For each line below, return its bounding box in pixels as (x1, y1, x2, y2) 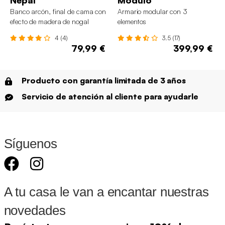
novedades (4, 203, 66, 218)
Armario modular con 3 (118, 7, 187, 16)
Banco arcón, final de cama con (10, 7, 106, 16)
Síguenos (4, 136, 57, 152)
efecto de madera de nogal (10, 17, 89, 26)
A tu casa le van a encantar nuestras (4, 184, 209, 200)
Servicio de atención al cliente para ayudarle (22, 91, 198, 102)
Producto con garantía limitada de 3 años (22, 75, 186, 86)
